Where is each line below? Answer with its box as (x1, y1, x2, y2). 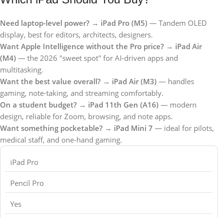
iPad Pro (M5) (101, 18, 147, 28)
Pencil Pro (10, 178, 44, 188)
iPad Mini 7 (114, 123, 153, 133)
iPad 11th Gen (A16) (88, 99, 159, 109)
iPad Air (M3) (112, 76, 157, 86)
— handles (157, 76, 194, 86)
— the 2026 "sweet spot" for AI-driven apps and (16, 53, 178, 63)
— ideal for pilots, (153, 123, 214, 133)
